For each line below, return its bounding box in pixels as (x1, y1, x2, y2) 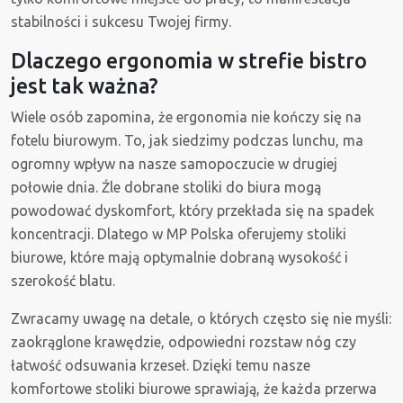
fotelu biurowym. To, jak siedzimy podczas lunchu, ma (11, 132, 363, 149)
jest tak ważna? (11, 74, 158, 98)
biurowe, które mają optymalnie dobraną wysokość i (11, 249, 348, 266)
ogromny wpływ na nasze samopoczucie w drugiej (11, 156, 337, 173)
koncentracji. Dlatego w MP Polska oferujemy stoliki (11, 226, 346, 243)
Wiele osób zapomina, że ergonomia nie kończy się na (11, 109, 362, 126)
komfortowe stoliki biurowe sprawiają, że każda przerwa (11, 381, 377, 398)
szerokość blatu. (11, 273, 115, 290)
